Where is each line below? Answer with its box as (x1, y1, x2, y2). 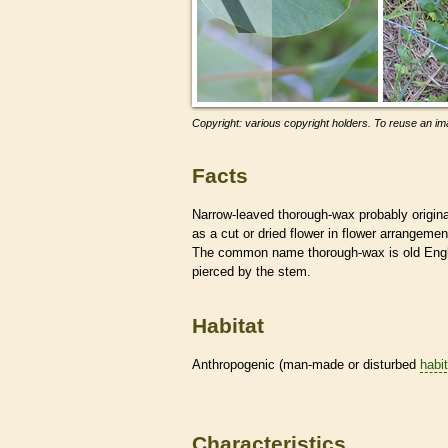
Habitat (192, 314, 264, 338)
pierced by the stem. (192, 263, 311, 279)
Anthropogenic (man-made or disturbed (192, 356, 420, 372)
